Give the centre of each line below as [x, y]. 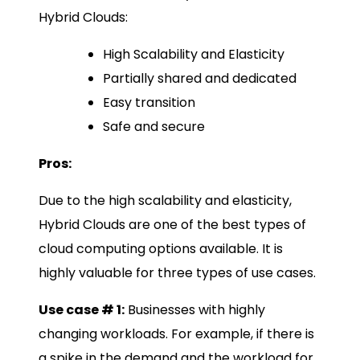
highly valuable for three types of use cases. [177, 273]
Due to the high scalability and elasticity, [165, 201]
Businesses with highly [195, 310]
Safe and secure [154, 127]
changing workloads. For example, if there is [176, 334]
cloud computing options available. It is [161, 249]
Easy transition [149, 103]
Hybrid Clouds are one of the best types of [172, 225]
